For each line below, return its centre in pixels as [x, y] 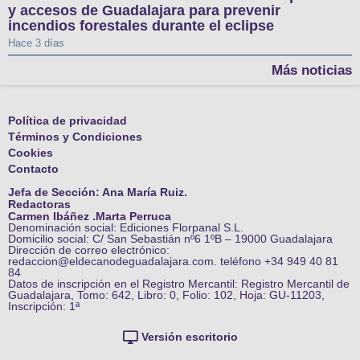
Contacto [33, 168]
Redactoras [39, 205]
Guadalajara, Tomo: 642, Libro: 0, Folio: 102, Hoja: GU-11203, [166, 295]
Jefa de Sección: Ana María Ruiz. [98, 192]
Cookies [31, 152]
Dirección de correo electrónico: [89, 250]
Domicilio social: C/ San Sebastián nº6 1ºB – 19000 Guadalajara [170, 239]
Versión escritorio [190, 336]
